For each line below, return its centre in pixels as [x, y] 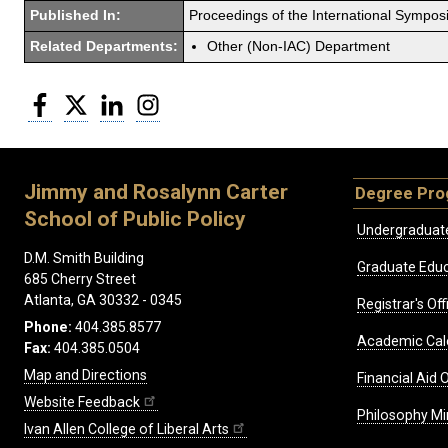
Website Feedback [82, 402]
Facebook [84, 99]
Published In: [75, 15]
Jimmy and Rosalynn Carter [156, 192]
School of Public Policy [135, 219]
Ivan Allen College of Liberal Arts [126, 429]
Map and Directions [85, 375]
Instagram [193, 99]
